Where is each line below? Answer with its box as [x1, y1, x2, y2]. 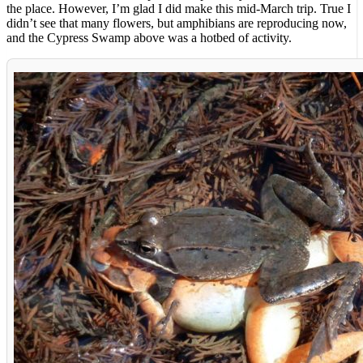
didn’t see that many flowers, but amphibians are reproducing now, [6, 16, 347, 30]
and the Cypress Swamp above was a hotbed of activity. [6, 31, 292, 45]
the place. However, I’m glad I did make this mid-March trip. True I [6, 2, 351, 15]
